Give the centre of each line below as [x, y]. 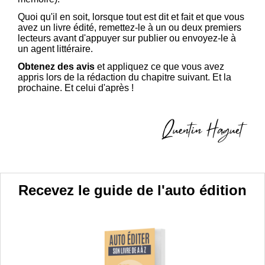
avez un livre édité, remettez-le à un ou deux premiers [130, 28]
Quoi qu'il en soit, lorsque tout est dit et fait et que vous [131, 17]
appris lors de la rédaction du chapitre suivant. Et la [125, 77]
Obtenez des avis [56, 67]
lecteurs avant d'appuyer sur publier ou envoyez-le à [127, 38]
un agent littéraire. [56, 49]
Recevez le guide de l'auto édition [132, 190]
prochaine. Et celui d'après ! [76, 88]
